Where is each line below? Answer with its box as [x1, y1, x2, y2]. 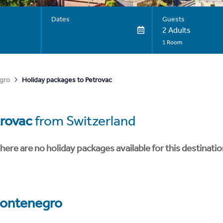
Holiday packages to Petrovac [22, 75, 112, 84]
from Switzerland [32, 112, 135, 129]
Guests [162, 15, 185, 23]
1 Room [162, 39, 182, 46]
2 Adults [162, 25, 191, 35]
